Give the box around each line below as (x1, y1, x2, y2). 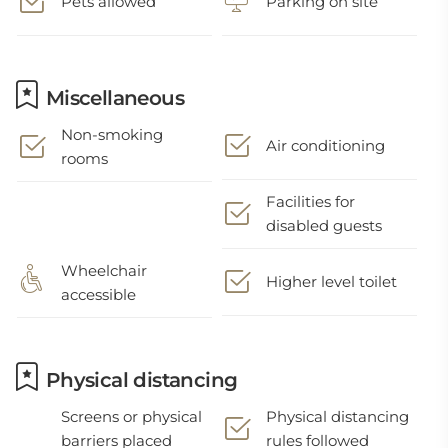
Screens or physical (61, 407, 202, 426)
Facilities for (266, 192, 356, 211)
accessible (61, 285, 136, 304)
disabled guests (266, 216, 383, 235)
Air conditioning (266, 136, 386, 155)
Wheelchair (61, 261, 147, 280)
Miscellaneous (40, 86, 185, 110)
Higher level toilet (266, 272, 398, 291)
